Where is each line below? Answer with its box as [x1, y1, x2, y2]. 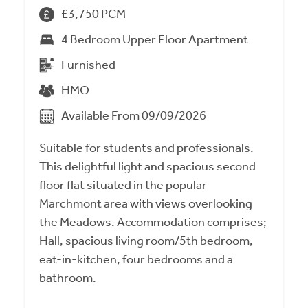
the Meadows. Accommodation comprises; [39, 214, 267, 230]
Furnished [61, 57, 116, 73]
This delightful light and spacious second [39, 159, 256, 175]
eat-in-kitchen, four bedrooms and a [39, 252, 234, 267]
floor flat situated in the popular [39, 177, 208, 193]
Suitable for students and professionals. [39, 140, 254, 156]
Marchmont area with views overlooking [39, 196, 253, 212]
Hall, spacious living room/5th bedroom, [39, 233, 254, 249]
